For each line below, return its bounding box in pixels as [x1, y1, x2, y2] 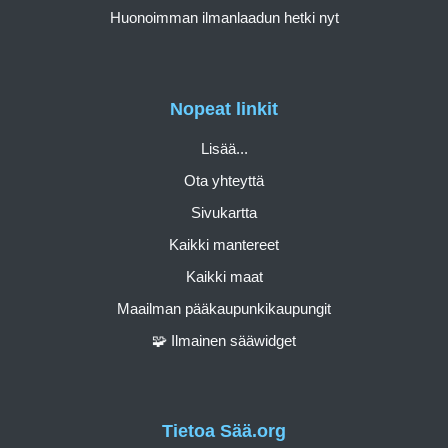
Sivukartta [191, 203, 257, 221]
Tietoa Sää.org [162, 421, 286, 442]
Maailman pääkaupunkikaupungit [117, 299, 331, 317]
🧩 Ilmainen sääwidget [152, 331, 296, 349]
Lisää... [200, 139, 248, 157]
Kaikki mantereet [169, 235, 279, 253]
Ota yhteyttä [184, 171, 264, 189]
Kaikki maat [185, 267, 263, 285]
